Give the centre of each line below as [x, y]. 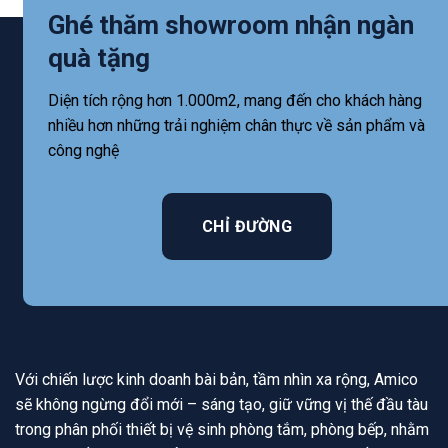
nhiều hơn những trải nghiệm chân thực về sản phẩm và [236, 125]
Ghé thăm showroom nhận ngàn [230, 24]
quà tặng [98, 57]
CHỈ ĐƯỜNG [247, 226]
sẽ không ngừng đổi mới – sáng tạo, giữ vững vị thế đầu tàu [221, 404]
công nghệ [83, 150]
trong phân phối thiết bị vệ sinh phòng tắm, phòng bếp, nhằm [222, 429]
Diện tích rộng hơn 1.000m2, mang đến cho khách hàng [234, 100]
